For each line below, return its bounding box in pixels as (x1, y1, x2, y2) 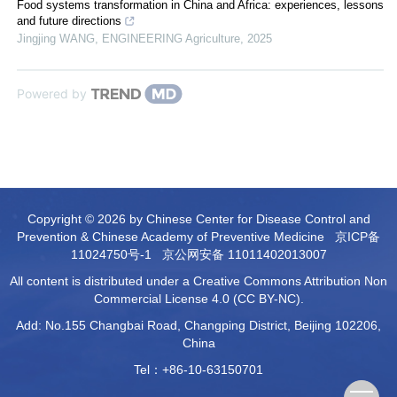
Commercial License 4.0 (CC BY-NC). (93, 291, 304, 306)
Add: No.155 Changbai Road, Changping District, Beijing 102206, (16, 317, 381, 332)
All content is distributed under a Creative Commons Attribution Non (10, 273, 387, 288)
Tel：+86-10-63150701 (134, 362, 263, 377)
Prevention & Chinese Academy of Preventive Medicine (17, 229, 335, 244)
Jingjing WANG (17, 31, 95, 45)
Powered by (17, 85, 87, 101)
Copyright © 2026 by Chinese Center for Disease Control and (27, 211, 370, 226)
